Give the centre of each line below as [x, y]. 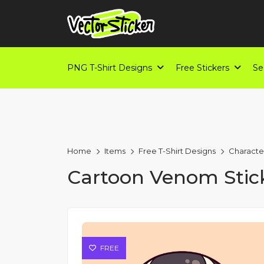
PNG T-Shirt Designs [110, 67]
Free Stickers [202, 67]
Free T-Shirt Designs [177, 151]
